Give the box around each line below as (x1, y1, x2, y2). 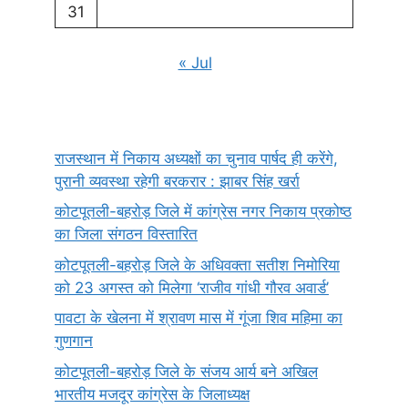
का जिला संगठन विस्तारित (55, 225, 198, 243)
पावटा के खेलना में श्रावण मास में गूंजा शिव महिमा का (55, 309, 342, 327)
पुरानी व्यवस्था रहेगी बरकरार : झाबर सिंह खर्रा (55, 171, 300, 190)
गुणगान (55, 331, 93, 350)
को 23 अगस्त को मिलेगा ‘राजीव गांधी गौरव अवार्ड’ (55, 278, 329, 297)
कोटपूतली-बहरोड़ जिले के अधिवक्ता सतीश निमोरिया (55, 255, 340, 274)
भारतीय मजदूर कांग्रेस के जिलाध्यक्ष (55, 384, 250, 403)
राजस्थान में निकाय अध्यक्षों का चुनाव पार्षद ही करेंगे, (55, 148, 338, 168)
